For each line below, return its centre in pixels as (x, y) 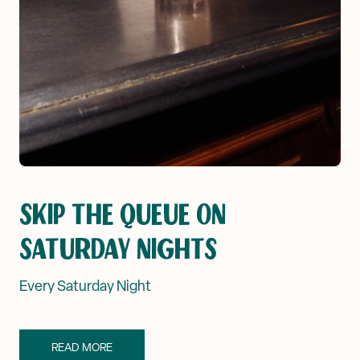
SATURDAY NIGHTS (118, 250)
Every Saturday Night (85, 285)
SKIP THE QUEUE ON (123, 215)
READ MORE (82, 347)
